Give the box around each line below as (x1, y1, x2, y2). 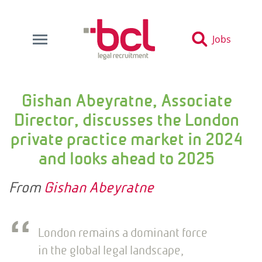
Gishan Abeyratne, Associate (21, 91, 232, 111)
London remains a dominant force (38, 225, 208, 240)
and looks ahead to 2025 (39, 149, 215, 168)
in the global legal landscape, (38, 243, 184, 257)
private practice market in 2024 (11, 129, 243, 149)
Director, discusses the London (14, 110, 239, 130)
